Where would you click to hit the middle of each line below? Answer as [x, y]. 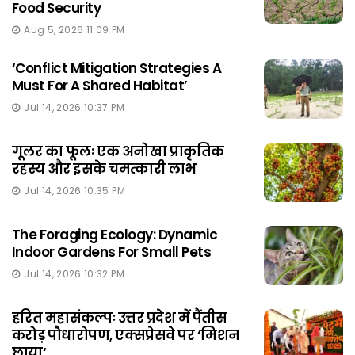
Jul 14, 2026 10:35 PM [74, 190]
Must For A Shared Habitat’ [100, 85]
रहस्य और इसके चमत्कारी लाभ [104, 168]
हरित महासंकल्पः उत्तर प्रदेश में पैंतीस [120, 317]
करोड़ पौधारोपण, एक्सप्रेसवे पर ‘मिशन [126, 335]
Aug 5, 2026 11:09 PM [74, 29]
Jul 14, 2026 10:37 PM [74, 107]
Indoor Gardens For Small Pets [112, 252]
